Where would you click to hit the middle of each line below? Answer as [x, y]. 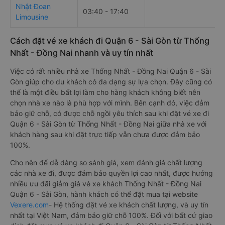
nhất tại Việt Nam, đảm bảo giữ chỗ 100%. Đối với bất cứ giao [111, 215]
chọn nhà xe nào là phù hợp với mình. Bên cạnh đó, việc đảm [110, 103]
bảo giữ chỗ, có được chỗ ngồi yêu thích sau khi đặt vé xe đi [109, 113]
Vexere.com [29, 205]
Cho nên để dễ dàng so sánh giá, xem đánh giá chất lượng [106, 162]
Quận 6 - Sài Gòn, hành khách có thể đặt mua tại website [104, 194]
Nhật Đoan [33, 6]
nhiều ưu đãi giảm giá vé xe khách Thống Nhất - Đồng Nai [106, 184]
